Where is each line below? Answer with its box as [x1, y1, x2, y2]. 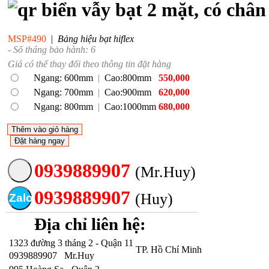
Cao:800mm [104, 73, 151, 83]
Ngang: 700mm [34, 87, 95, 97]
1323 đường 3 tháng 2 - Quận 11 [9, 238, 133, 248]
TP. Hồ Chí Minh [136, 244, 202, 255]
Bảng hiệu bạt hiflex [58, 34, 134, 44]
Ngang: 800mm [34, 101, 95, 112]
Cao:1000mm [104, 101, 156, 112]
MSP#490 [8, 34, 49, 44]
